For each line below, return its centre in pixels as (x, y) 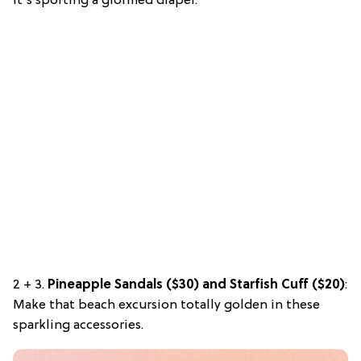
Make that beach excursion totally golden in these (166, 305)
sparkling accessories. (78, 325)
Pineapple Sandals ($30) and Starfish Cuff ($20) (196, 285)
